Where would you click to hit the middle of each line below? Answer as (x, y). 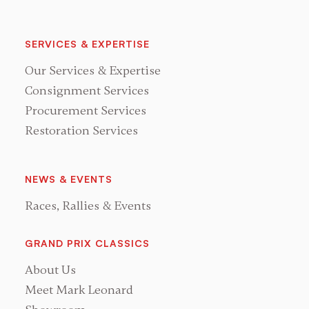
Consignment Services (87, 90)
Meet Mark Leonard (79, 289)
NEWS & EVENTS (68, 179)
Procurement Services (85, 110)
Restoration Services (81, 130)
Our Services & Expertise (92, 70)
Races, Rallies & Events (88, 205)
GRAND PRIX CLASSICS (87, 243)
